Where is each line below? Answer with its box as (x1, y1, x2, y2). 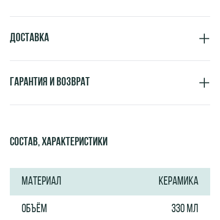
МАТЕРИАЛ (22, 175, 61, 188)
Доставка (10, 32, 49, 44)
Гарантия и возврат (10, 77, 90, 88)
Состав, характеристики (10, 136, 108, 148)
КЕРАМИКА (159, 175, 198, 188)
